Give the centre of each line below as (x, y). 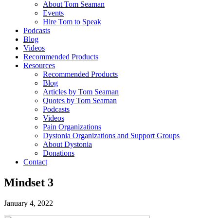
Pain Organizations (72, 127)
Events (53, 13)
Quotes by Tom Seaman (80, 100)
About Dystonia (67, 144)
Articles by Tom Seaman (81, 91)
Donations (59, 153)
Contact (35, 162)
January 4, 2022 (28, 203)
